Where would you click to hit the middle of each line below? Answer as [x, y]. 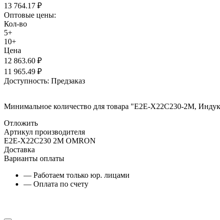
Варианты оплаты [34, 158]
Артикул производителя [44, 132]
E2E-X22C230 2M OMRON [50, 140]
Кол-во [15, 24]
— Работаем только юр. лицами [77, 175]
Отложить [21, 123]
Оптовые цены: [30, 15]
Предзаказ [68, 81]
